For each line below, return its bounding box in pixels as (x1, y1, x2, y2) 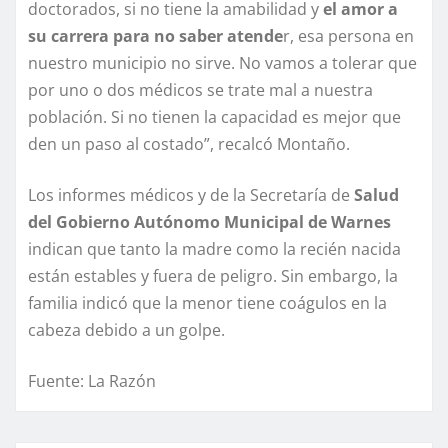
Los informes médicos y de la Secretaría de (28, 184, 354, 207)
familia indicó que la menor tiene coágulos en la (28, 292, 387, 315)
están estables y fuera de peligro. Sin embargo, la (28, 265, 398, 288)
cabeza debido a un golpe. (28, 319, 225, 342)
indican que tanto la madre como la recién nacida (28, 238, 401, 261)
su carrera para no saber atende (28, 25, 283, 48)
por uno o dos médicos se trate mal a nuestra (28, 79, 373, 102)
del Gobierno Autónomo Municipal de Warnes (28, 211, 391, 234)
